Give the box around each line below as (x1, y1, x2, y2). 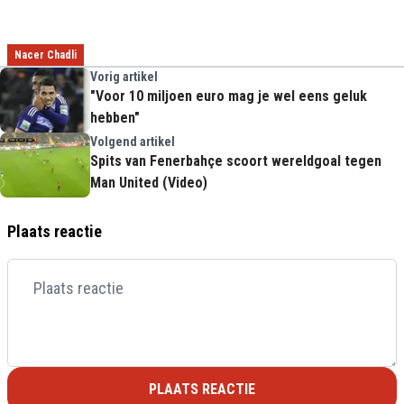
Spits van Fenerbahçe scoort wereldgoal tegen (90, 151, 381, 170)
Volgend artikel (90, 133, 175, 149)
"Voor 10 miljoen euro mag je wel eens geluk (90, 87, 367, 105)
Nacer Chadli (14, 48, 77, 61)
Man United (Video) (90, 173, 207, 191)
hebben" (90, 108, 140, 126)
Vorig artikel (90, 69, 158, 84)
